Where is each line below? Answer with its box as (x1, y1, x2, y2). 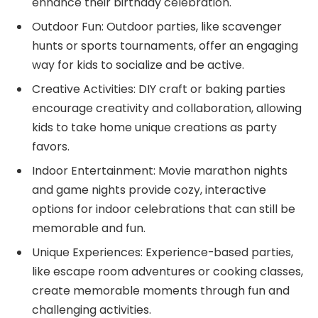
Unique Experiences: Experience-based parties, (32, 243, 293, 261)
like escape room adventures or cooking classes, (32, 263, 303, 280)
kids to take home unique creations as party (32, 119, 277, 136)
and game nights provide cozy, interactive (32, 181, 266, 198)
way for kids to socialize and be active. (32, 56, 244, 73)
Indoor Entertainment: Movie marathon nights (32, 162, 287, 179)
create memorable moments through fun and (32, 282, 290, 299)
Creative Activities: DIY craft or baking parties (32, 80, 285, 97)
